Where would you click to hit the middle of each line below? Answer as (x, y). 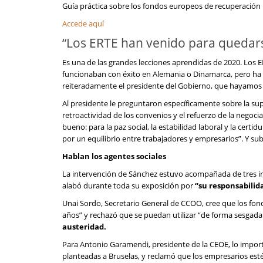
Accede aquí (83, 23)
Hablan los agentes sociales (114, 156)
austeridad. (84, 227)
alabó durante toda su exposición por (129, 186)
